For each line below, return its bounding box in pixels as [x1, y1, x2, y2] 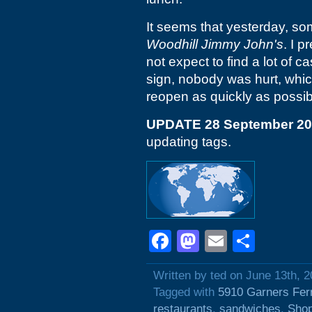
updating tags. [146, 134, 231, 149]
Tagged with [153, 286, 218, 299]
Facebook [171, 228, 270, 253]
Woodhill [146, 37, 198, 52]
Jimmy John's [201, 37, 283, 52]
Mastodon [199, 228, 298, 253]
